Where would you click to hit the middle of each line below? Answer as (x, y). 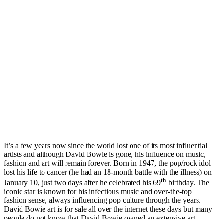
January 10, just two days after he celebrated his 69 (82, 183)
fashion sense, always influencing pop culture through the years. (102, 200)
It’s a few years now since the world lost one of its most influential (106, 145)
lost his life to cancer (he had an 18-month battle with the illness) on (108, 172)
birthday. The (188, 183)
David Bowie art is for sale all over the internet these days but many (108, 209)
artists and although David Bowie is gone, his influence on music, (105, 154)
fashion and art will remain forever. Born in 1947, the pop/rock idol (107, 163)
